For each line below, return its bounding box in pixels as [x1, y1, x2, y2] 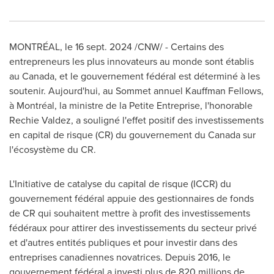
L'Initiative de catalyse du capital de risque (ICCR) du [9, 177, 231, 191]
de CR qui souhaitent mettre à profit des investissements [9, 206, 250, 220]
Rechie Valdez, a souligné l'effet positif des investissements [9, 113, 264, 127]
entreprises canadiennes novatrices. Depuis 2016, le [9, 250, 231, 264]
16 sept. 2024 [75, 40, 132, 54]
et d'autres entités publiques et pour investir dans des [9, 235, 237, 250]
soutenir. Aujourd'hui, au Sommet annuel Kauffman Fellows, [9, 84, 264, 98]
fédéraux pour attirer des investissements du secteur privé [9, 221, 257, 235]
